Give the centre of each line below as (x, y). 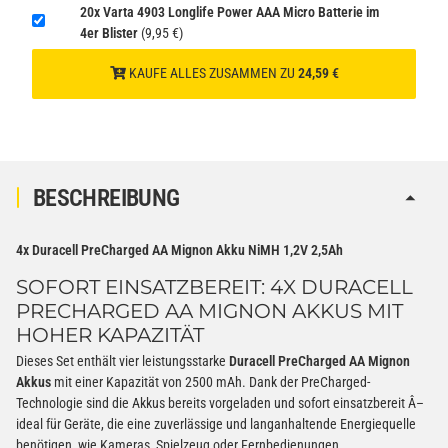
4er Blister (109, 32)
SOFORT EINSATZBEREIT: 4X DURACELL (214, 286)
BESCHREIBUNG (106, 197)
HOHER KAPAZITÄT (110, 334)
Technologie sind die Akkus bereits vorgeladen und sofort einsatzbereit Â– (220, 403)
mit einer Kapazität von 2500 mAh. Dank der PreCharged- (210, 382)
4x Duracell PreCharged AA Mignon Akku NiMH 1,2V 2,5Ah (179, 249)
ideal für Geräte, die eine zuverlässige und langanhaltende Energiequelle (216, 424)
